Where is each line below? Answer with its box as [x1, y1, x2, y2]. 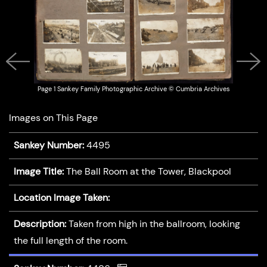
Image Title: [13, 166, 64, 178]
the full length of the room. [13, 235, 128, 247]
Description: [13, 218, 66, 230]
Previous [14, 76, 52, 88]
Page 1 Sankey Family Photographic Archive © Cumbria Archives [37, 85, 230, 93]
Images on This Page [9, 111, 98, 123]
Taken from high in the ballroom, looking [68, 218, 240, 230]
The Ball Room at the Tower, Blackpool [66, 166, 231, 178]
